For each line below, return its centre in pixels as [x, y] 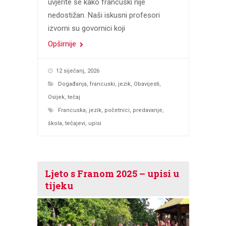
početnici [117, 110]
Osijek [56, 97]
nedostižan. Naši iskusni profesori [104, 15]
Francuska [72, 110]
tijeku [59, 186]
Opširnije [63, 44]
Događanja [72, 84]
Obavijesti [146, 84]
